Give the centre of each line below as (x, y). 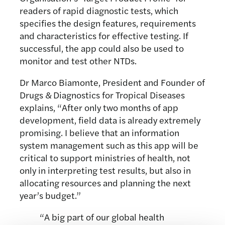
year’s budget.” (50, 195)
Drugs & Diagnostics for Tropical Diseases (102, 94)
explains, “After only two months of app (99, 107)
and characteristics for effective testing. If (104, 35)
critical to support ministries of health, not (105, 157)
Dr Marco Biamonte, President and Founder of (113, 82)
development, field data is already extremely (110, 120)
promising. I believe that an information (100, 132)
